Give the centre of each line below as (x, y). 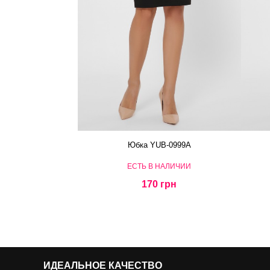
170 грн (159, 184)
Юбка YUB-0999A (159, 145)
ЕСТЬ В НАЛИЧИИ (159, 167)
